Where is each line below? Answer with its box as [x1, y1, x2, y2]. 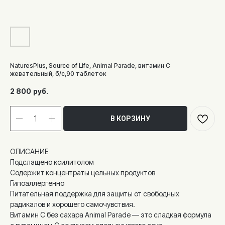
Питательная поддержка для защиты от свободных [10, 189, 179, 198]
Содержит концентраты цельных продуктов [10, 168, 155, 177]
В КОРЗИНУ [110, 114, 150, 123]
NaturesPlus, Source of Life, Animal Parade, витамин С [10, 62, 170, 69]
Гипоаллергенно [10, 179, 64, 187]
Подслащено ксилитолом [10, 158, 94, 166]
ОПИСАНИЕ [10, 147, 49, 156]
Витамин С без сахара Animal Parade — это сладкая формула [10, 210, 211, 219]
